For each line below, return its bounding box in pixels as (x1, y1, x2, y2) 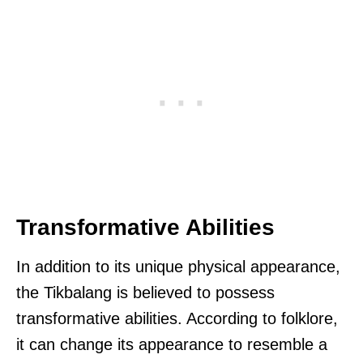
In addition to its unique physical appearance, (16, 258, 340, 276)
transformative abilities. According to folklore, (16, 310, 338, 328)
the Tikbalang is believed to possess (16, 284, 275, 302)
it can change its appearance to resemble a (16, 335, 327, 354)
